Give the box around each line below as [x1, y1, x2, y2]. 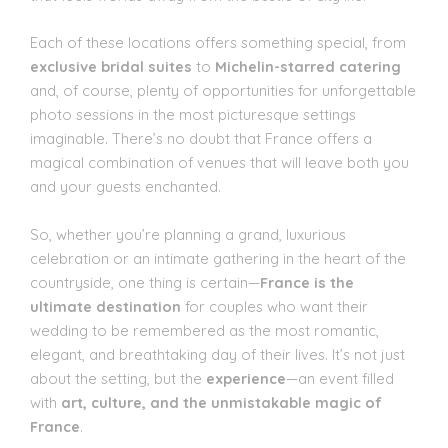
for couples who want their [181, 296, 368, 316]
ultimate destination [30, 296, 181, 316]
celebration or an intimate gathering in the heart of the [30, 248, 406, 268]
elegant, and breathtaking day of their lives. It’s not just [30, 344, 405, 364]
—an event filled [286, 368, 394, 388]
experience [206, 368, 286, 388]
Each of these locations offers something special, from [30, 33, 406, 53]
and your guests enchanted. [30, 177, 221, 197]
